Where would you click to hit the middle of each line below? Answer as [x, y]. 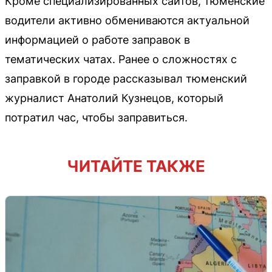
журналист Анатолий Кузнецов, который [114, 98]
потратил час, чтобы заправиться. [96, 117]
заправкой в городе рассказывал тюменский [126, 78]
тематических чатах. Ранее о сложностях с [121, 59]
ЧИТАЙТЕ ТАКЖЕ [136, 166]
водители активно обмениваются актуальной [127, 20]
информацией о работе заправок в [97, 39]
